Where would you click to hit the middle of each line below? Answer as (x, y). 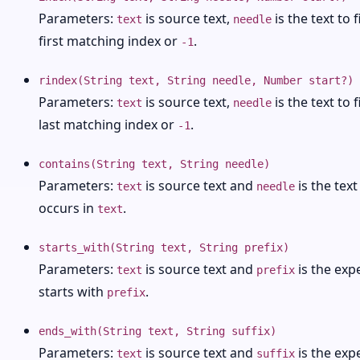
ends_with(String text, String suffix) (157, 331)
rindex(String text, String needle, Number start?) (196, 80)
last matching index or (108, 125)
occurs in (68, 208)
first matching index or (110, 41)
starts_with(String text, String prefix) (164, 247)
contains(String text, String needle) (154, 164)
